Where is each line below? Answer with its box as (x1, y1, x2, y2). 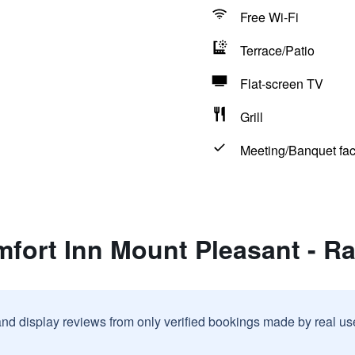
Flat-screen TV (239, 74, 323, 93)
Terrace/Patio (239, 41, 315, 59)
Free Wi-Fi (239, 8, 299, 26)
